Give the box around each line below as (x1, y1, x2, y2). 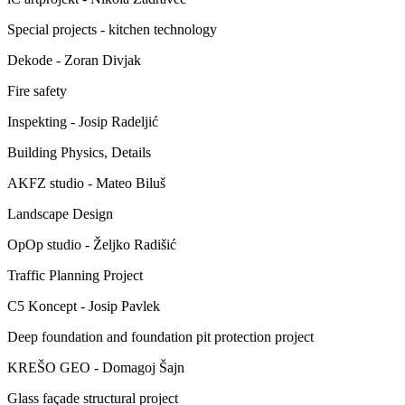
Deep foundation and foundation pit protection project (7, 328, 314, 344)
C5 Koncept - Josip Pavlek (7, 297, 160, 314)
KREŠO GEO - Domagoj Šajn (7, 359, 184, 375)
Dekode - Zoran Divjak (7, 52, 141, 68)
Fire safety (7, 82, 67, 99)
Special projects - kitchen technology (7, 21, 217, 37)
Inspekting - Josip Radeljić (7, 113, 158, 129)
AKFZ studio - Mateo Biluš (7, 174, 165, 191)
